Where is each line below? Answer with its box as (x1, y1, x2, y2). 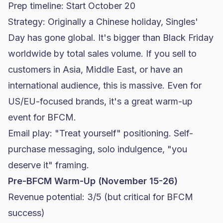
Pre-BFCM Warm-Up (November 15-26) (8, 176, 178, 186)
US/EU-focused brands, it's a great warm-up (8, 96, 193, 107)
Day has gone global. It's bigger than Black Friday (8, 32, 214, 43)
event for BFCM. (8, 112, 76, 122)
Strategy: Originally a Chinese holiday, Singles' (8, 16, 198, 27)
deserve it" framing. (8, 160, 89, 170)
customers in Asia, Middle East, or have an (8, 64, 183, 75)
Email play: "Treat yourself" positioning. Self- (8, 128, 193, 138)
